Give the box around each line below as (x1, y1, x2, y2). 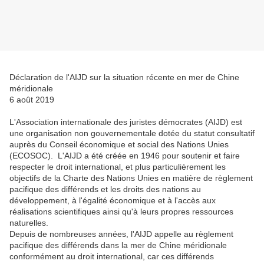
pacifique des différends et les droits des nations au (9, 184, 201, 194)
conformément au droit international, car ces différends (9, 252, 214, 262)
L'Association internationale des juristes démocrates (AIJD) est (9, 117, 242, 127)
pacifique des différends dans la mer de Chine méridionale (9, 240, 227, 250)
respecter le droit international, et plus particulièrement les (9, 162, 226, 172)
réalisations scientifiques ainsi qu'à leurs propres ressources (9, 207, 233, 217)
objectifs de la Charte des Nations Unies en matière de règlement (9, 173, 253, 183)
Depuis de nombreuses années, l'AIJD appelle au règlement (9, 229, 233, 239)
